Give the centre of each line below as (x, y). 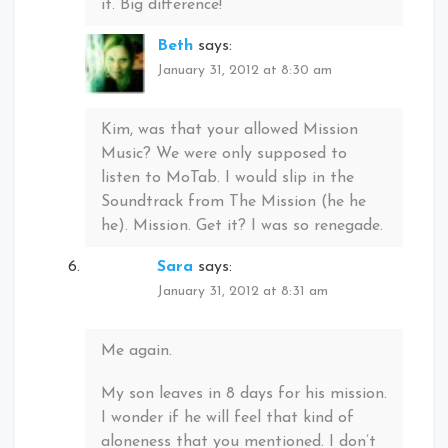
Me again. (136, 350)
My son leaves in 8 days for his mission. (244, 394)
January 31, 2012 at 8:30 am (244, 71)
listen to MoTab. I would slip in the (227, 177)
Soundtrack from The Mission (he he (233, 201)
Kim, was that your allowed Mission (229, 129)
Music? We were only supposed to (224, 153)
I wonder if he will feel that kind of (227, 418)
